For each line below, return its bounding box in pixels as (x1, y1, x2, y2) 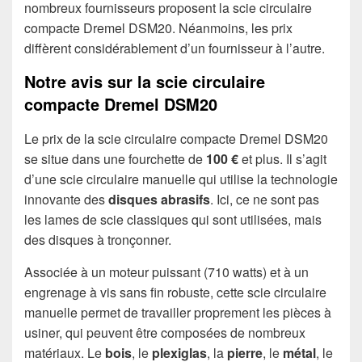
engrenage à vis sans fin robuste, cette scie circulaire (24, 283, 326, 302)
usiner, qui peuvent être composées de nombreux (24, 323, 305, 343)
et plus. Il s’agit (238, 149, 326, 169)
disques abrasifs (108, 190, 210, 209)
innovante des (24, 190, 108, 209)
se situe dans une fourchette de (24, 149, 206, 169)
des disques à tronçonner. (24, 230, 171, 250)
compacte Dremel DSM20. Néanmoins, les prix (24, 18, 293, 37)
